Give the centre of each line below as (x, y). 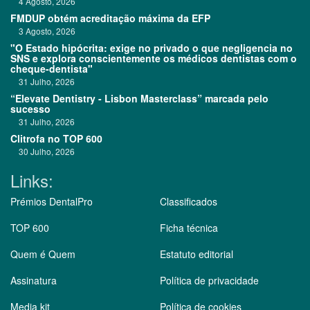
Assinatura (34, 281)
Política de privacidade (209, 281)
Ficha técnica (189, 228)
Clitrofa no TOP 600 (56, 139)
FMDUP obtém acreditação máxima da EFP (110, 18)
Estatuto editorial (197, 254)
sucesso (30, 109)
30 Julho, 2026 (43, 152)
